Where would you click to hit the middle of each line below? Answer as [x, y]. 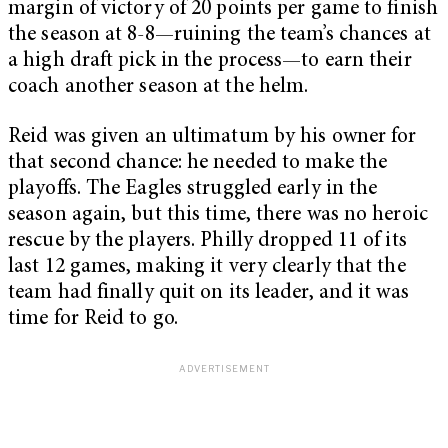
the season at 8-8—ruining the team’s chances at [219, 36]
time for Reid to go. [93, 320]
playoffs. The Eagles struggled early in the [193, 190]
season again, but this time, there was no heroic [218, 216]
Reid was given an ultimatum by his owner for [212, 138]
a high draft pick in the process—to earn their [210, 62]
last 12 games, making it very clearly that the [207, 268]
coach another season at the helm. [158, 88]
